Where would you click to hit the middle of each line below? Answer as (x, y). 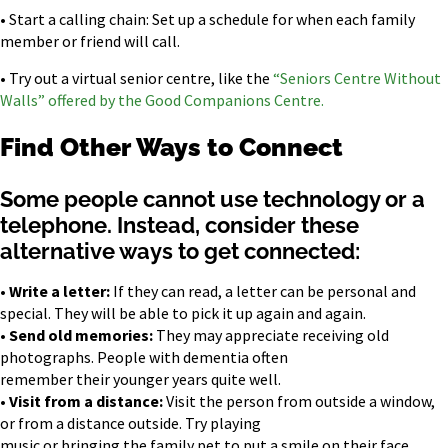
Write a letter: (59, 290)
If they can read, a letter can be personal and (263, 290)
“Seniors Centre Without (357, 77)
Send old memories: (81, 334)
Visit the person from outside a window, (299, 400)
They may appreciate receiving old (271, 334)
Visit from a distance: (86, 400)
